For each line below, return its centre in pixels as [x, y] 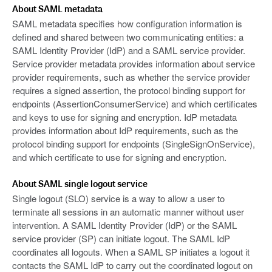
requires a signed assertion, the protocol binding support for [129, 90]
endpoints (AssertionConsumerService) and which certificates [135, 104]
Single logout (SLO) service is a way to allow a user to [118, 199]
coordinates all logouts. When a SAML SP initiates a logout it [131, 252]
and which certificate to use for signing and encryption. [119, 157]
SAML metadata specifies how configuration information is [127, 24]
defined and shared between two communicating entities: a [128, 37]
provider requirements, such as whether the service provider [131, 77]
